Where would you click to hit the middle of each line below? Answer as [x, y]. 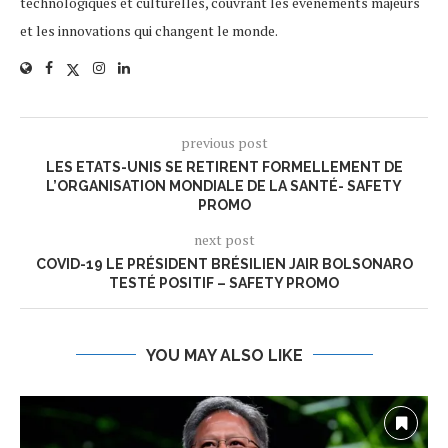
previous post [224, 142]
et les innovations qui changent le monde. [149, 30]
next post [224, 239]
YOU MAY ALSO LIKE [224, 355]
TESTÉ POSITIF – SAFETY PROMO [224, 282]
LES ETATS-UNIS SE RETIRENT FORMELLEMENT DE [224, 166]
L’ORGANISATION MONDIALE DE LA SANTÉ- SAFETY [224, 185]
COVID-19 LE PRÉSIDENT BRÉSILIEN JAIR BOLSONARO [224, 263]
